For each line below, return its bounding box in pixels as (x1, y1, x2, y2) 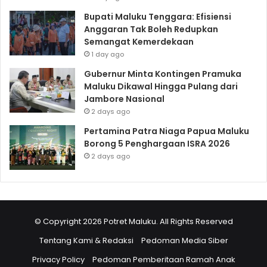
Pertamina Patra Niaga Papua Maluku (84, 125, 249, 138)
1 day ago (91, 49, 124, 60)
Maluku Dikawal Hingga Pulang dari (84, 80, 238, 93)
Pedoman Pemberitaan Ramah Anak (92, 254, 235, 266)
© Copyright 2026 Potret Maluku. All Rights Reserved (34, 216, 233, 228)
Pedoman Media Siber (141, 235, 228, 247)
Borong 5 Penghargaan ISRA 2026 (84, 138, 230, 150)
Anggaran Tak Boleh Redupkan (84, 23, 218, 36)
